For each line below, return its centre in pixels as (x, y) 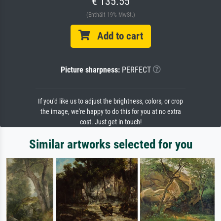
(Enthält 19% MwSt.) (110, 15)
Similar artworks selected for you (110, 144)
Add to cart (116, 36)
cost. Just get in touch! (110, 122)
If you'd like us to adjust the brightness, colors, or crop (110, 101)
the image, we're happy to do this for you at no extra (110, 111)
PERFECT (135, 70)
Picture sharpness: (90, 70)
